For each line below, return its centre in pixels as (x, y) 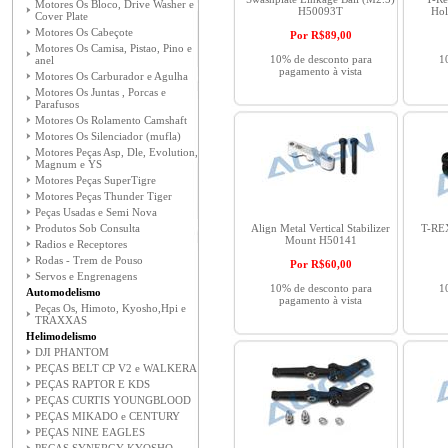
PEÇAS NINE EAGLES (90, 432)
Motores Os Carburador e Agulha (111, 76)
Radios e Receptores (81, 244)
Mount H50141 (320, 240)
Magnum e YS (68, 164)
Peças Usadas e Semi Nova (96, 212)
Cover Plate (61, 16)
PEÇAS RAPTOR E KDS (92, 384)
